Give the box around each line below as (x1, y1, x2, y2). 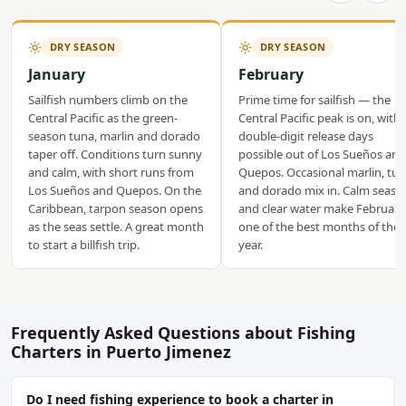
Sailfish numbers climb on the (28, 92, 188, 108)
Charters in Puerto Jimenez (11, 341, 231, 362)
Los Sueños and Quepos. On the (28, 182, 201, 198)
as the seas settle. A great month (28, 218, 204, 235)
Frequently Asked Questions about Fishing (11, 322, 355, 343)
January (28, 64, 85, 84)
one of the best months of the (238, 218, 400, 235)
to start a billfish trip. (28, 237, 140, 253)
